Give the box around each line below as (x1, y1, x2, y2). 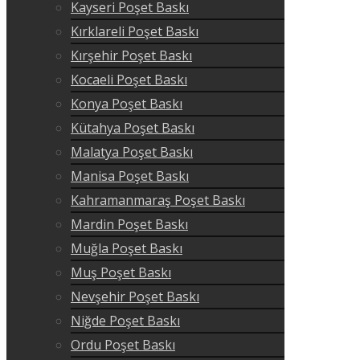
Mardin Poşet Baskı (71, 215, 188, 233)
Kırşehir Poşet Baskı (71, 46, 192, 64)
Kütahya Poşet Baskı (71, 118, 194, 137)
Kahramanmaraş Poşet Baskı (71, 190, 245, 209)
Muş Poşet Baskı (71, 263, 171, 281)
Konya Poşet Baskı (71, 94, 182, 112)
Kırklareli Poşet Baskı (71, 22, 198, 40)
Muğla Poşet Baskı (71, 239, 182, 257)
